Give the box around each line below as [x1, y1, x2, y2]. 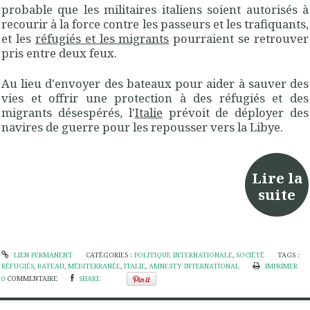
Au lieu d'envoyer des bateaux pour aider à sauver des [1, 75, 309, 91]
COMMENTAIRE [7, 274, 57, 284]
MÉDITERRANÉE [68, 261, 120, 271]
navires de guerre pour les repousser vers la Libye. [1, 118, 283, 135]
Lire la [251, 168, 302, 188]
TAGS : [277, 250, 300, 259]
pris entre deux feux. [1, 45, 117, 62]
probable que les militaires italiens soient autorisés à [1, 1, 309, 18]
